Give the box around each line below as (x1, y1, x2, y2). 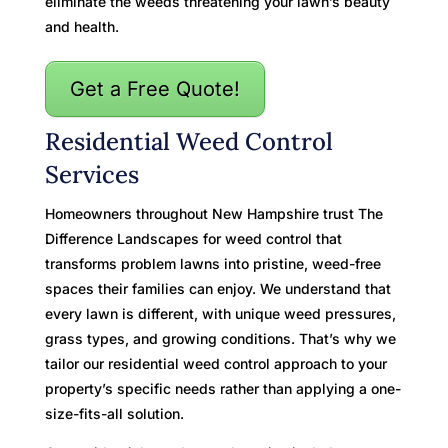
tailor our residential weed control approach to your (44, 354, 387, 372)
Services (44, 158, 139, 190)
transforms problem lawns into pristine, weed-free (44, 254, 381, 272)
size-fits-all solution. (44, 404, 184, 422)
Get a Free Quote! (69, 76, 240, 101)
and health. (44, 17, 119, 35)
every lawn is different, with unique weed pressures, (44, 304, 396, 322)
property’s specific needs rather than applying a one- (44, 379, 401, 397)
